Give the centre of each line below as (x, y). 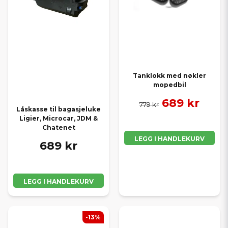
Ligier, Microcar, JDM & (59, 118)
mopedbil (169, 85)
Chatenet (59, 127)
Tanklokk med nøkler (169, 76)
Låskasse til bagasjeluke (59, 109)
